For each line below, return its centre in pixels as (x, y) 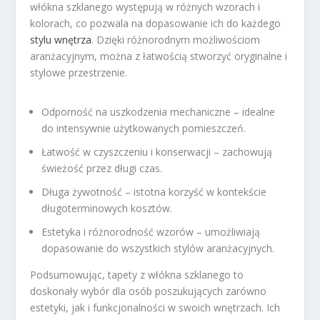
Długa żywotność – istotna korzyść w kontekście (154, 191)
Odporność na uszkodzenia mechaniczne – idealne (159, 112)
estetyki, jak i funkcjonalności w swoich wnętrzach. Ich (155, 307)
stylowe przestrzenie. (79, 73)
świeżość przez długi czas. (102, 169)
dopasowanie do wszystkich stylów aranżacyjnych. (158, 248)
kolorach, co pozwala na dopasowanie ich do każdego (156, 24)
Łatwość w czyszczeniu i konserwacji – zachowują (157, 152)
